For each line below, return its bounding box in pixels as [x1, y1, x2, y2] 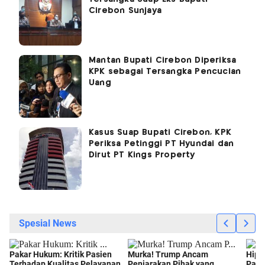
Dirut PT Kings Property [89, 151, 195, 160]
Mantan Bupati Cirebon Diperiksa [89, 56, 237, 65]
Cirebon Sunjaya [89, 7, 161, 15]
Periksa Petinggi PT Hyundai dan [89, 140, 234, 148]
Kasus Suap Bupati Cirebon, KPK [89, 128, 231, 137]
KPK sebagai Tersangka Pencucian [89, 67, 241, 76]
